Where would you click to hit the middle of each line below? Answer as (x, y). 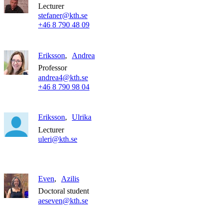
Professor (53, 68)
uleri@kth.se (58, 139)
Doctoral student (64, 191)
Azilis (70, 178)
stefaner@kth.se (63, 15)
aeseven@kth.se (63, 200)
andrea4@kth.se (63, 77)
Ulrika (82, 117)
